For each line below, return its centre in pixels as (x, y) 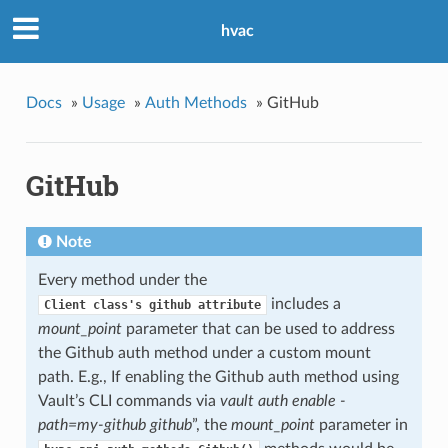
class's (117, 305)
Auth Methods (195, 102)
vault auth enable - (282, 401)
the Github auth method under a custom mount (204, 353)
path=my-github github (114, 425)
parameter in (361, 425)
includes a (303, 304)
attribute (229, 305)
